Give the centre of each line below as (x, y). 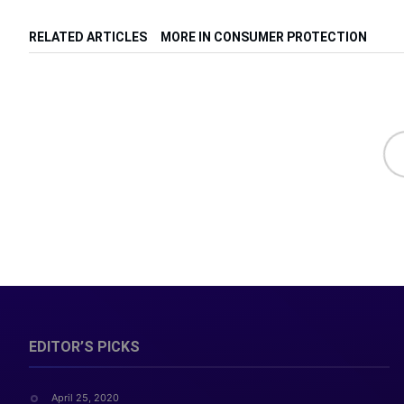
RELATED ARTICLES (88, 37)
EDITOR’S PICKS (84, 346)
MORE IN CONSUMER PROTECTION (264, 37)
